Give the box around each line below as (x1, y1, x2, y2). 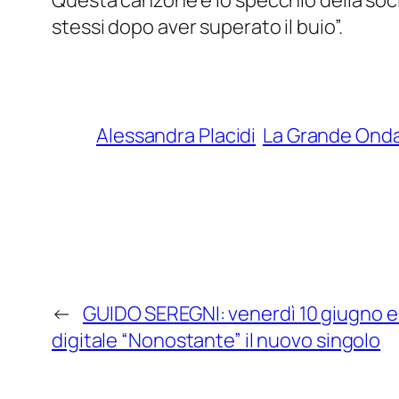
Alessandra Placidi (96, 122, 256, 150)
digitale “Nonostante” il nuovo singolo (52, 327, 381, 354)
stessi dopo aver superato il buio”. (52, 13, 343, 41)
